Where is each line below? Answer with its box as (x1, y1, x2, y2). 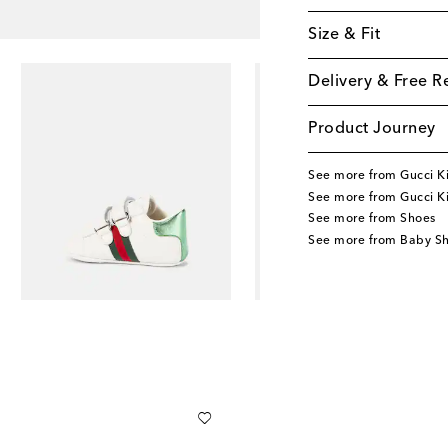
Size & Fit (308, 27, 380, 43)
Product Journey (308, 121, 436, 137)
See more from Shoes (308, 213, 436, 226)
